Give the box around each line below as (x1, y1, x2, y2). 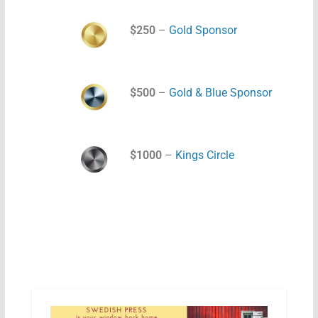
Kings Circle (175, 148, 234, 162)
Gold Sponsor (168, 23, 237, 37)
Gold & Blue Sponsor (168, 86, 272, 99)
